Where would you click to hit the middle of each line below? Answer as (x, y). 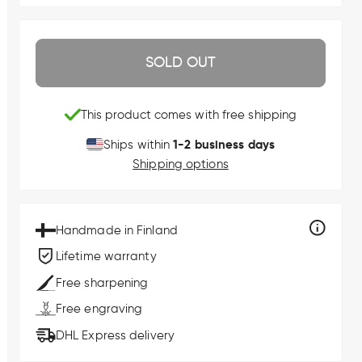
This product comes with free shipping (189, 115)
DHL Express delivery (115, 335)
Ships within (138, 144)
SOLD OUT (181, 62)
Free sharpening (102, 282)
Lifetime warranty (106, 256)
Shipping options (181, 164)
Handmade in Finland (116, 230)
